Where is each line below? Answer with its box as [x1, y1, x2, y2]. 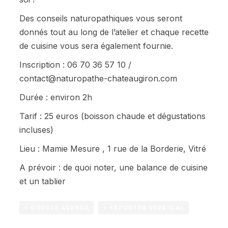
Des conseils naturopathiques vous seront [19, 13, 182, 23]
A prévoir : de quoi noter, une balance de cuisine [19, 162, 208, 173]
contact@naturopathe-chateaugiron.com [19, 73, 177, 83]
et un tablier [19, 176, 66, 186]
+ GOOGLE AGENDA [23, 204, 89, 211]
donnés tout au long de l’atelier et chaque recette [19, 26, 209, 37]
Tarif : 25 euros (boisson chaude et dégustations [19, 110, 206, 121]
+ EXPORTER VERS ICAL [102, 204, 184, 211]
